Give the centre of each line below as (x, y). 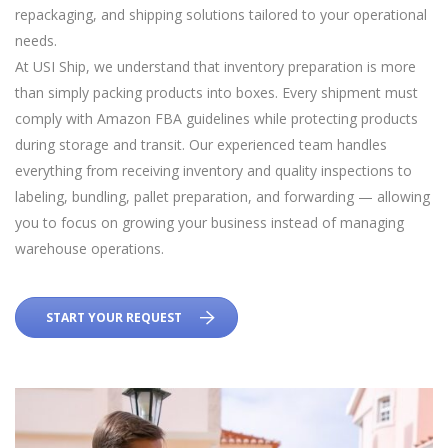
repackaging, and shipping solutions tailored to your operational (221, 14)
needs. (36, 40)
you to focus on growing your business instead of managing (209, 222)
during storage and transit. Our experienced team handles (201, 144)
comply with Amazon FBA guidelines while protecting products (216, 118)
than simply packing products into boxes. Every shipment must (216, 92)
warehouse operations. (89, 248)
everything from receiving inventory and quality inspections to (213, 170)
